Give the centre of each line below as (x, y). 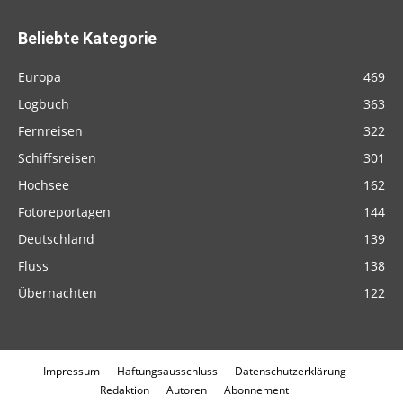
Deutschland (56, 238)
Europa (40, 76)
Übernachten (58, 292)
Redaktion (125, 390)
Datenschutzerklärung (290, 371)
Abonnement (256, 390)
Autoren (187, 390)
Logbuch (44, 103)
